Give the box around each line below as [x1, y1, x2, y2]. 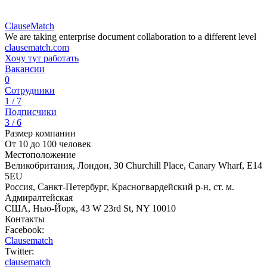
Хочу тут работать [5, 53, 79, 63]
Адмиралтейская [5, 193, 73, 203]
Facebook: [5, 225, 44, 235]
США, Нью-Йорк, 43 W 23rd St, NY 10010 [5, 203, 176, 213]
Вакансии [5, 64, 45, 74]
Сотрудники [5, 85, 55, 95]
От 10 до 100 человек [5, 139, 91, 149]
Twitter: [5, 246, 34, 256]
